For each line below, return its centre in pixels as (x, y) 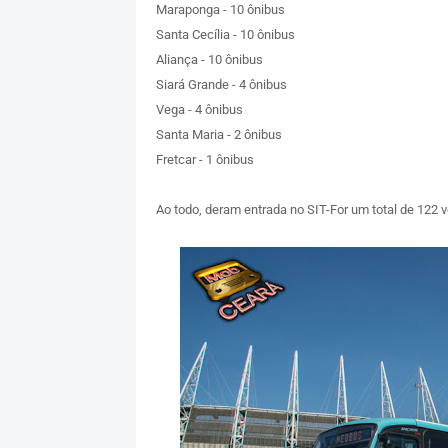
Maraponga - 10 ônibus (220, 10)
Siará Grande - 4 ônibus (221, 85)
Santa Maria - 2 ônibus (218, 135)
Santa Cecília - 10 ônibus (225, 35)
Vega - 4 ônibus (199, 110)
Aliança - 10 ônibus (209, 60)
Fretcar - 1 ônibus (204, 160)
